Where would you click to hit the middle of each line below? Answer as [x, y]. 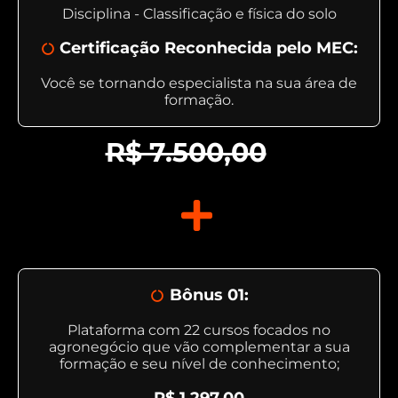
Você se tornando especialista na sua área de [199, 84]
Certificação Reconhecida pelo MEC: [209, 48]
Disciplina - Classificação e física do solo [199, 14]
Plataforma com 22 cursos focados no [199, 330]
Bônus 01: [209, 295]
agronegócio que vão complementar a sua [199, 347]
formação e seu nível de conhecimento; [199, 364]
